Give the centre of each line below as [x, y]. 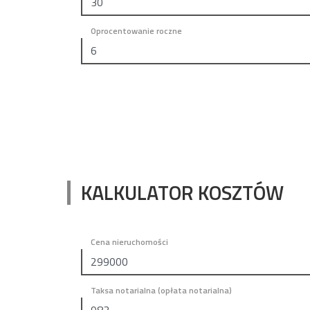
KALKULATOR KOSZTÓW [182, 192]
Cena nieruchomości [129, 242]
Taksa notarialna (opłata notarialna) [161, 290]
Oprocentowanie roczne [136, 31]
